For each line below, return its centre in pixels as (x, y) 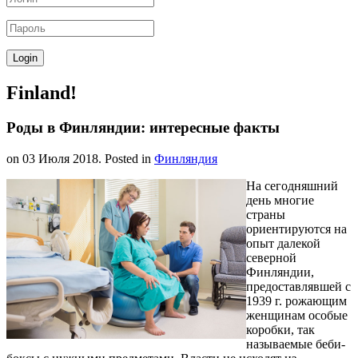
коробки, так (280, 330)
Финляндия (186, 159)
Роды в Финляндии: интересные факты (143, 128)
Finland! (42, 92)
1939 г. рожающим (296, 301)
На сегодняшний (292, 186)
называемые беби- (296, 344)
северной (271, 258)
